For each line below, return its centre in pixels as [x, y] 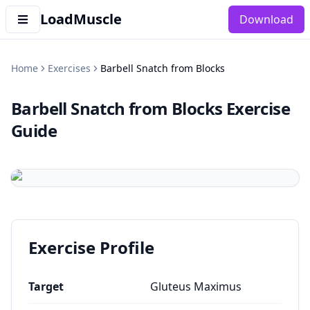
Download [266, 19]
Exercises [69, 68]
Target [46, 286]
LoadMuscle [81, 19]
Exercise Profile [91, 247]
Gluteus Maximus [196, 286]
